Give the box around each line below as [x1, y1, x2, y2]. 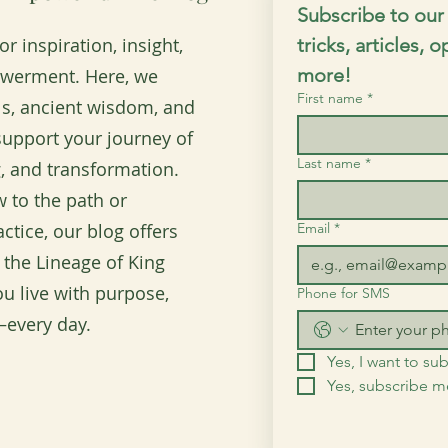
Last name [297, 154, 361, 172]
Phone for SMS [297, 284, 390, 302]
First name [297, 89, 363, 107]
